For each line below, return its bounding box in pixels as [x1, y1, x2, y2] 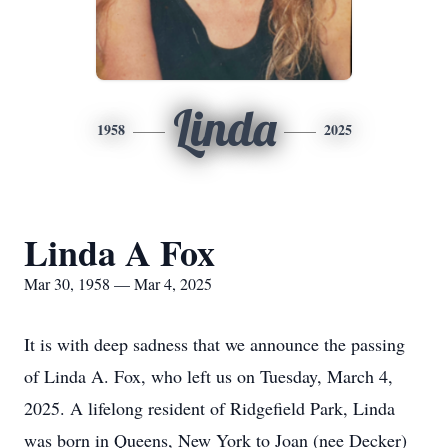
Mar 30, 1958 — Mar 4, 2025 [24, 273, 212, 294]
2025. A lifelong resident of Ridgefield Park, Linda [24, 396, 395, 420]
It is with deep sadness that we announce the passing [24, 332, 405, 356]
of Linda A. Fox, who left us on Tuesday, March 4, [24, 364, 393, 388]
